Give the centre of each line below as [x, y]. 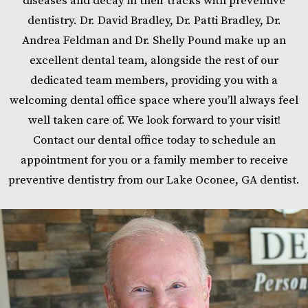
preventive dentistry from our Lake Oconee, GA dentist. [154, 180]
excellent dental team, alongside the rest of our [154, 60]
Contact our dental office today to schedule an [154, 140]
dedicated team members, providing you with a [154, 80]
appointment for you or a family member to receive [154, 160]
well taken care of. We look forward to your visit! [154, 120]
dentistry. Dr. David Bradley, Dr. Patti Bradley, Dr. [154, 21]
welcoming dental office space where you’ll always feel [154, 100]
